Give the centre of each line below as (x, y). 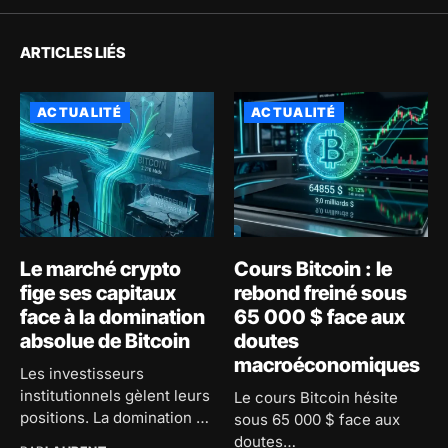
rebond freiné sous (320, 293)
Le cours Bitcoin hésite (316, 398)
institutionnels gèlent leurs (115, 396)
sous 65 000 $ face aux (317, 420)
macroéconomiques (327, 365)
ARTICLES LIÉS (72, 52)
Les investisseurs (82, 374)
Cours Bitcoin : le (313, 269)
